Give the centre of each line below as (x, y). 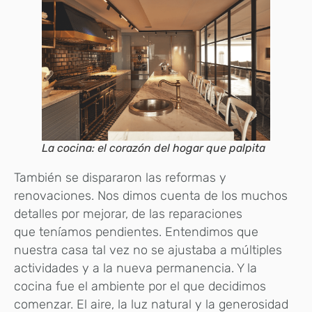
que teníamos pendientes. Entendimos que (136, 232)
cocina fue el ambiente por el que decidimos (140, 287)
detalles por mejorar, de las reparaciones (128, 214)
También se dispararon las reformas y (120, 178)
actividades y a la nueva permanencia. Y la (135, 268)
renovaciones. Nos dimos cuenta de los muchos (151, 196)
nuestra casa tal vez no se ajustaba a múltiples (148, 250)
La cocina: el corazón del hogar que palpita (154, 148)
